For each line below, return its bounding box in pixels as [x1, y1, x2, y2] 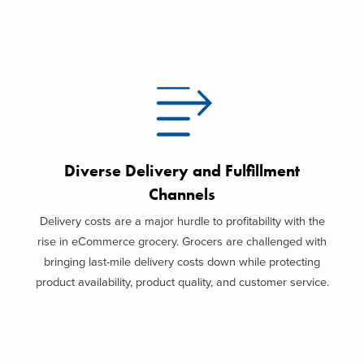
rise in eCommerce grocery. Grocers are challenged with [37, 235, 327, 249]
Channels [149, 184, 215, 205]
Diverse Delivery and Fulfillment [64, 160, 300, 181]
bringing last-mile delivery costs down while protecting [44, 255, 320, 269]
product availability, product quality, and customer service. [35, 275, 329, 289]
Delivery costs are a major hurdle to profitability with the [39, 214, 325, 228]
